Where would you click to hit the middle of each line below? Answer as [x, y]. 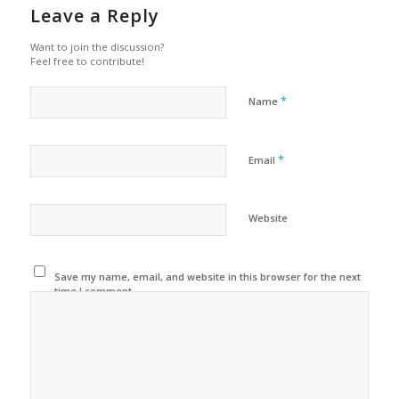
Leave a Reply [94, 16]
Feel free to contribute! [87, 61]
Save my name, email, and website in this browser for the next [208, 277]
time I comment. [95, 291]
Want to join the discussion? [97, 47]
